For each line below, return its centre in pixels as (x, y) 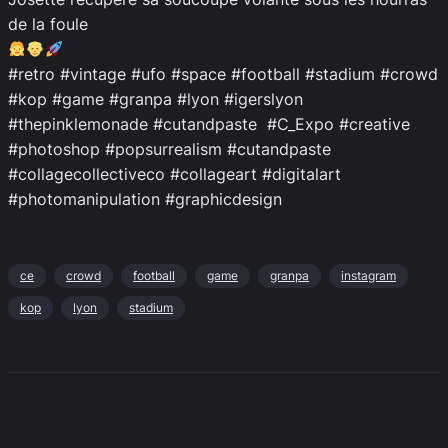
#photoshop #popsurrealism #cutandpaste (169, 149)
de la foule (48, 24)
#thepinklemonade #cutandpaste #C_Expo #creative (209, 124)
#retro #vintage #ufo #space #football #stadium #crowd (223, 74)
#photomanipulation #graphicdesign (145, 199)
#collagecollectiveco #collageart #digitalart (174, 174)
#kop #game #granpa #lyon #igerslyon (155, 99)
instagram (368, 275)
